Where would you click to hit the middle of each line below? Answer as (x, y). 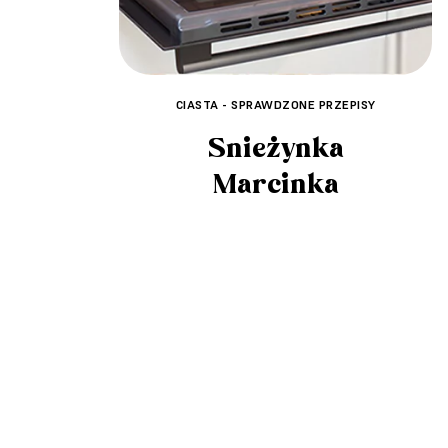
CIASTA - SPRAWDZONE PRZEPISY (275, 105)
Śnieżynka (275, 149)
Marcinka (275, 185)
